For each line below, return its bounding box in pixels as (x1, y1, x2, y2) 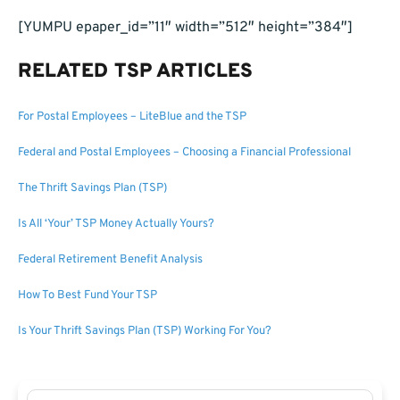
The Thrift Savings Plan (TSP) (18, 181, 167, 196)
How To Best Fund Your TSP (18, 288, 157, 304)
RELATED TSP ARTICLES (18, 60, 253, 85)
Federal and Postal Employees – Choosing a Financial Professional (18, 146, 351, 161)
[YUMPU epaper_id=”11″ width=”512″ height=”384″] (18, 19, 353, 37)
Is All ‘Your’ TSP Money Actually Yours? (18, 217, 214, 232)
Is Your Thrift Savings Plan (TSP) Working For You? (18, 324, 271, 339)
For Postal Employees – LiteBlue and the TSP (18, 110, 246, 125)
